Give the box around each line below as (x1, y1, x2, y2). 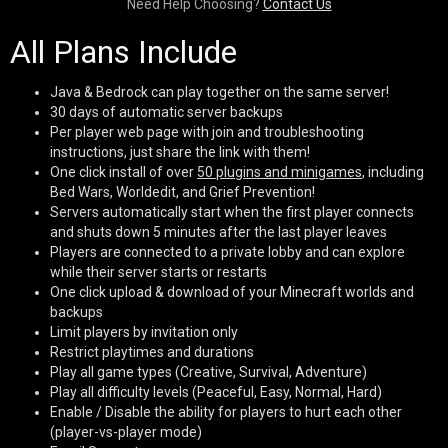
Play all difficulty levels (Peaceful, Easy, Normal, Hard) (50, 384, 382, 401)
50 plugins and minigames (197, 164, 362, 181)
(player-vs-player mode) (50, 424, 202, 441)
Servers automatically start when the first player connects (50, 204, 414, 221)
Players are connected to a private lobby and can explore (50, 244, 405, 261)
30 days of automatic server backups (50, 104, 283, 121)
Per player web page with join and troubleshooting (50, 124, 364, 141)
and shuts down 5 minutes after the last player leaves (50, 224, 387, 241)
